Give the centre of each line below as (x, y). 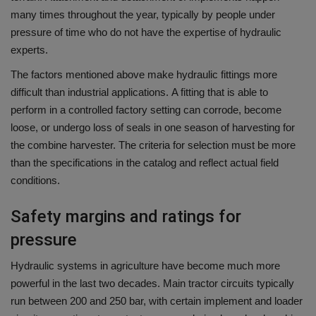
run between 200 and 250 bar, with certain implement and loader (157, 301)
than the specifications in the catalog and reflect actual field (145, 163)
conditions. (35, 181)
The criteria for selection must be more (207, 145)
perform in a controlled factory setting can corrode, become (146, 110)
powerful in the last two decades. (85, 284)
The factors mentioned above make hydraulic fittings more (144, 75)
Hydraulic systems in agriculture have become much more (145, 266)
